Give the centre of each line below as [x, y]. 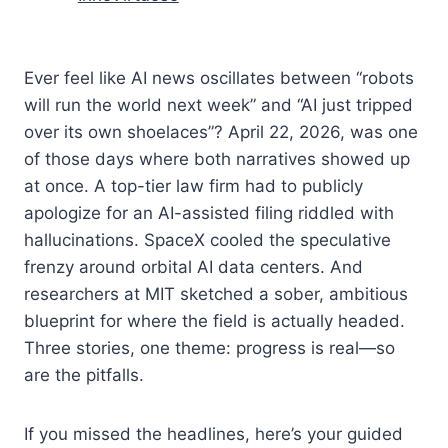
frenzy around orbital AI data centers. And [193, 266]
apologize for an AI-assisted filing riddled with [209, 212]
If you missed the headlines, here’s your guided [213, 433]
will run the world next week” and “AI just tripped [218, 104]
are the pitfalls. [84, 374]
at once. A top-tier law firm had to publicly [193, 185]
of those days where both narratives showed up [217, 158]
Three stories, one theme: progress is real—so [209, 347]
